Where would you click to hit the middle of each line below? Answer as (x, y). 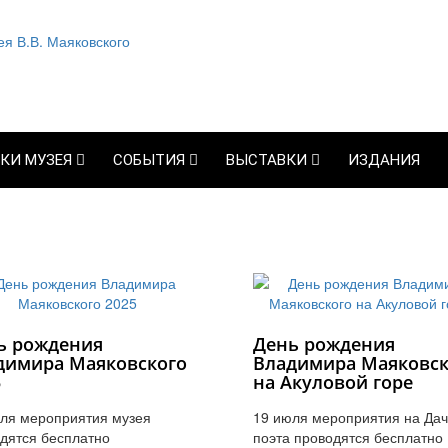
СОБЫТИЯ (151, 160)
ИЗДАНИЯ (384, 160)
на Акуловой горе (332, 381)
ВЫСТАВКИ (268, 160)
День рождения (323, 343)
